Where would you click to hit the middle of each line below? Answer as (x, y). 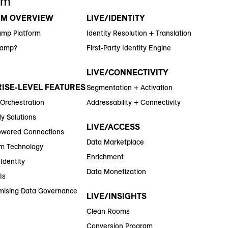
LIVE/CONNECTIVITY (127, 73)
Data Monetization (116, 172)
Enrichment (105, 157)
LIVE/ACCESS (113, 127)
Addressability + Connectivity (133, 103)
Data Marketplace (115, 142)
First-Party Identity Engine (129, 48)
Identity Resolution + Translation (139, 33)
